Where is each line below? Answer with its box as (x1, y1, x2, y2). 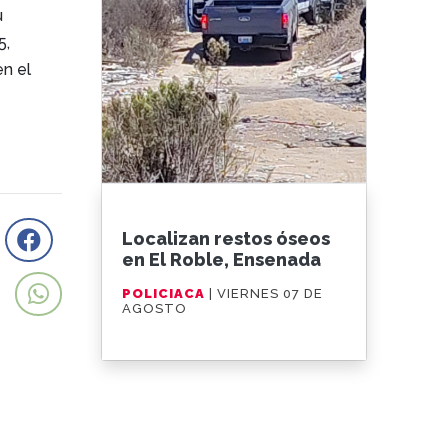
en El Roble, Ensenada (122, 249, 322, 270)
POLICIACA (122, 286, 210, 301)
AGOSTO (122, 301, 188, 316)
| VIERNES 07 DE (209, 286, 324, 301)
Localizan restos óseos (122, 228, 331, 249)
